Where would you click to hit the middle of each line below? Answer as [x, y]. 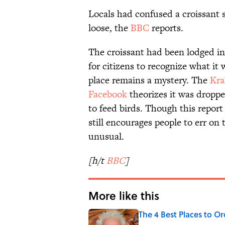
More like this [124, 196]
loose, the [109, 28]
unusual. [106, 137]
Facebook [108, 94]
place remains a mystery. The [149, 80]
